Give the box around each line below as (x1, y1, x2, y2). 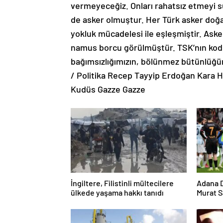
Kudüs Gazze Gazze (71, 84, 145, 95)
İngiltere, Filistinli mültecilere (71, 178, 174, 188)
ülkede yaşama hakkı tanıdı (71, 188, 164, 197)
